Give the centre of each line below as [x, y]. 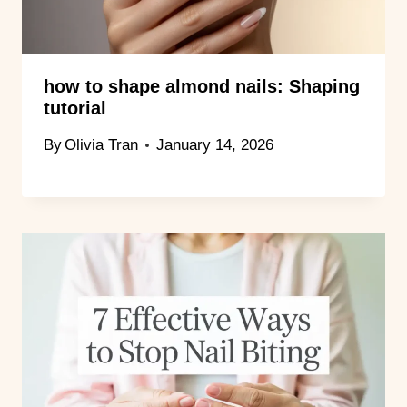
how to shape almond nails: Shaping [202, 86]
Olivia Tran [102, 145]
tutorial [75, 108]
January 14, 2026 [215, 145]
